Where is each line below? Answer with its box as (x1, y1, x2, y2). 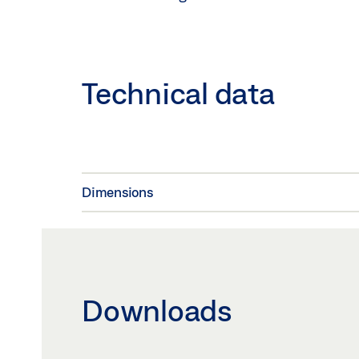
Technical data (82, 76, 275, 110)
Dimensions (82, 184, 153, 200)
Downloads (82, 293, 232, 327)
